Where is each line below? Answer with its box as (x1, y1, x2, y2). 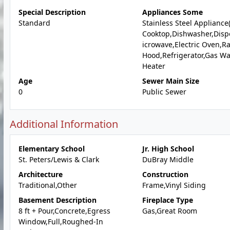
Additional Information (10, 117, 118, 131)
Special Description (18, 7, 86, 17)
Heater (142, 61, 165, 71)
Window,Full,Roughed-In (18, 217, 103, 226)
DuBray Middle (142, 155, 194, 164)
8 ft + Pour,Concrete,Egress (18, 206, 110, 216)
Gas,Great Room (142, 206, 197, 216)
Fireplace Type (142, 195, 193, 205)
